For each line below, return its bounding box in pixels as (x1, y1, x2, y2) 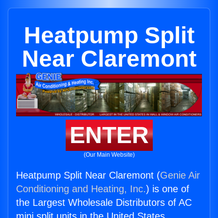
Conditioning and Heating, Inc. (16, 183, 146, 195)
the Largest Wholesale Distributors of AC (16, 197, 192, 208)
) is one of (146, 183, 189, 195)
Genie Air (160, 170, 200, 181)
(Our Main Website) (83, 151, 135, 159)
